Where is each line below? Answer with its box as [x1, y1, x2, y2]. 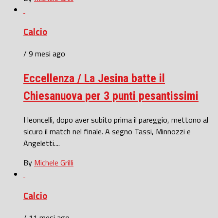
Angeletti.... [23, 137, 60, 149]
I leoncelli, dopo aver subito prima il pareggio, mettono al [23, 113, 208, 126]
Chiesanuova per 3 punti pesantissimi [23, 89, 199, 103]
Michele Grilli [34, 156, 73, 168]
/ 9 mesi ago [23, 47, 65, 59]
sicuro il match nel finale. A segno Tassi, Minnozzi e [23, 125, 191, 137]
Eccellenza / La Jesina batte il [23, 71, 165, 85]
